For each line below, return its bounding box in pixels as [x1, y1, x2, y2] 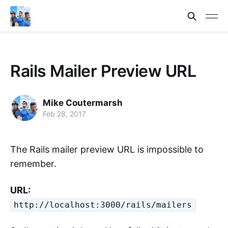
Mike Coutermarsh [43, 97, 123, 108]
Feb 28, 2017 [43, 109, 86, 118]
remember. [10, 158, 56, 169]
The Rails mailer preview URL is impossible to [10, 144, 204, 155]
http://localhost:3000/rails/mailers [14, 200, 192, 210]
